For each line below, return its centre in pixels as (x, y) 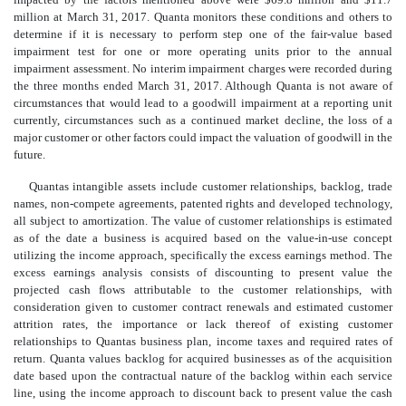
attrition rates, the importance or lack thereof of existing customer (203, 324)
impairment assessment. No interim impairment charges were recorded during (203, 69)
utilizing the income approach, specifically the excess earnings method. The (203, 256)
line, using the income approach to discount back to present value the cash (203, 393)
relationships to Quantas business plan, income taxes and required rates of (203, 342)
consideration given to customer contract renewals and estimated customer (203, 307)
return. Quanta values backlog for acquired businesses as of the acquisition (203, 359)
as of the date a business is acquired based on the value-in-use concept (203, 238)
